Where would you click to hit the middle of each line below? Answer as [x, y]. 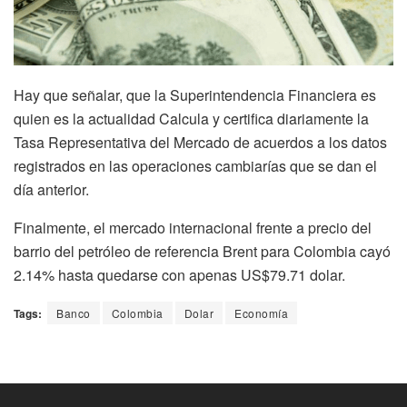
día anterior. [51, 190]
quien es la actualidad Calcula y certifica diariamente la [191, 119]
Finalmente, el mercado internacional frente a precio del [193, 228]
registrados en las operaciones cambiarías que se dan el [195, 166]
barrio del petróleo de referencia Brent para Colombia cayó [202, 252]
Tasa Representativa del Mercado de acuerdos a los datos [200, 143]
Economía [261, 313]
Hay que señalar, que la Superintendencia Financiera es [195, 95]
